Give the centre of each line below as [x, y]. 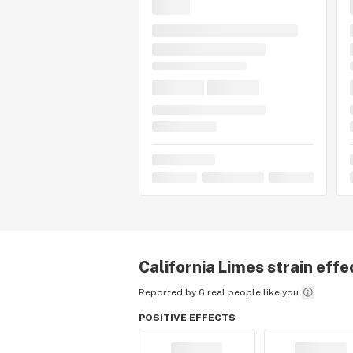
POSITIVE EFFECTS [187, 318]
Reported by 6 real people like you [219, 292]
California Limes [201, 267]
